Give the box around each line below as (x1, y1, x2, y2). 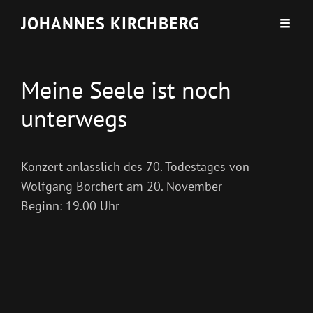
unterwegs (21, 103, 127, 133)
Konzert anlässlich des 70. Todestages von (21, 159, 249, 175)
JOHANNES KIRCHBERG (21, 12, 200, 34)
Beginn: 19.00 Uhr (21, 198, 119, 214)
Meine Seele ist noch (21, 74, 231, 105)
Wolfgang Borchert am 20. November (21, 178, 226, 194)
